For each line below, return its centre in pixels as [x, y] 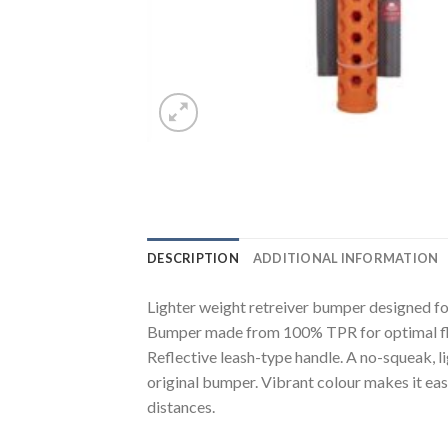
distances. [181, 406]
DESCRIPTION [193, 257]
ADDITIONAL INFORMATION [345, 257]
